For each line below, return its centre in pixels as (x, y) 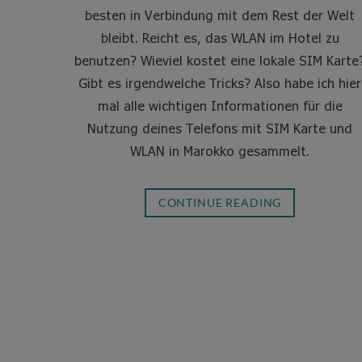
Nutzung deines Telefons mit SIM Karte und (220, 128)
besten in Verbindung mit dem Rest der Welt (220, 15)
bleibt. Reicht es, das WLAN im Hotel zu (220, 38)
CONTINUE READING (220, 202)
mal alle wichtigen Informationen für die (220, 105)
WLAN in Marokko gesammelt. (220, 151)
